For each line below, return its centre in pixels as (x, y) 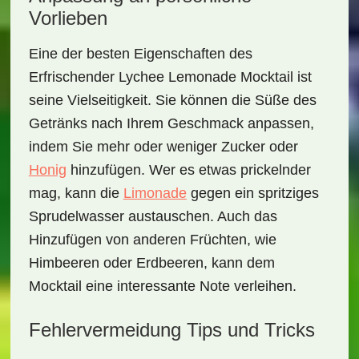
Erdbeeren (169, 263)
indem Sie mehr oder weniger (125, 147)
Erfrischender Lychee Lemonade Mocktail (161, 77)
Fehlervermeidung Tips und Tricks (171, 330)
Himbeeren (64, 263)
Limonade (155, 193)
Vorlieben (68, 18)
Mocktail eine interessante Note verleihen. (162, 286)
